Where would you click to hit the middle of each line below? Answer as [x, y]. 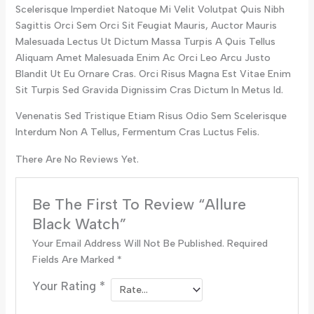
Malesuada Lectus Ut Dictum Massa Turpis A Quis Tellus [145, 41]
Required [247, 243]
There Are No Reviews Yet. [77, 160]
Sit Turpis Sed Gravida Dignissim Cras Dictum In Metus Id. [149, 90]
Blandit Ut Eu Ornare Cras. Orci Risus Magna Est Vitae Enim [153, 74]
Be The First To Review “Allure [139, 204]
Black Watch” [79, 224]
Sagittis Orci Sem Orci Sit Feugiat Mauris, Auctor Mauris [146, 25]
